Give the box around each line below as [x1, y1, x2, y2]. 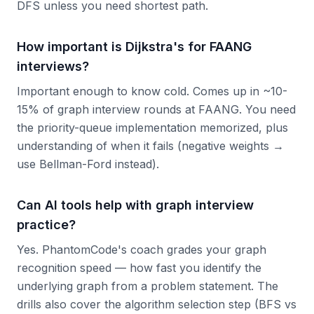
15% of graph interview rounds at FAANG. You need [17, 102, 296, 116]
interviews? [17, 59, 89, 74]
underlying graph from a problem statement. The [17, 279, 278, 293]
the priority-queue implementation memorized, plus [17, 121, 288, 135]
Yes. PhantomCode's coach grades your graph [17, 243, 266, 257]
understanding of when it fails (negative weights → [17, 139, 284, 153]
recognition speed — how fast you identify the [17, 261, 261, 275]
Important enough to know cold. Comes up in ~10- [17, 84, 287, 98]
